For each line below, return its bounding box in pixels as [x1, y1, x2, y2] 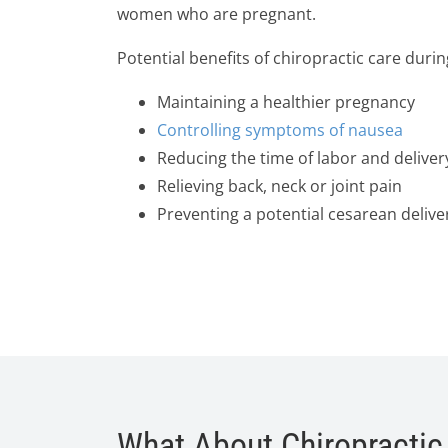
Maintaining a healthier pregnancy [157, 91, 415, 113]
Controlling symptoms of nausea [157, 119, 403, 141]
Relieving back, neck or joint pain [157, 175, 402, 197]
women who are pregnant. [117, 3, 316, 25]
